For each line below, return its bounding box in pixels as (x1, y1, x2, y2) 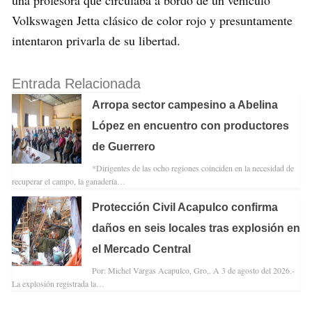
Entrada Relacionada (12, 75, 141, 91)
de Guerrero (92, 140, 155, 153)
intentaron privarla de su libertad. (12, 32, 180, 49)
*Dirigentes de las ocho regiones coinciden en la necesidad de (92, 162, 294, 173)
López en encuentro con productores (92, 119, 289, 132)
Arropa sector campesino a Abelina (92, 98, 278, 111)
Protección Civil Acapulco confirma (92, 201, 278, 213)
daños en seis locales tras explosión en (92, 221, 300, 234)
